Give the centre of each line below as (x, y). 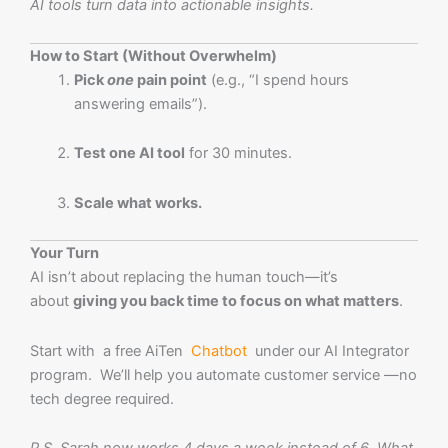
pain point (170, 79)
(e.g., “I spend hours (277, 79)
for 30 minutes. (238, 153)
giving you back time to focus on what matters (236, 301)
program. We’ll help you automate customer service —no (223, 374)
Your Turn (64, 253)
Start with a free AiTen (110, 350)
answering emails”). (140, 103)
